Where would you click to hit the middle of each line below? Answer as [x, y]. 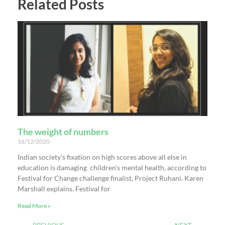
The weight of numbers [63, 132]
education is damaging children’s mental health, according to [112, 168]
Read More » [34, 206]
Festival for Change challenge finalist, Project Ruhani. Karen [110, 178]
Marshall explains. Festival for [64, 189]
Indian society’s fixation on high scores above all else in [102, 157]
